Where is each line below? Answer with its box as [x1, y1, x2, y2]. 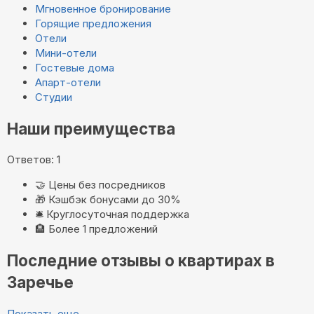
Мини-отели [35, 46, 97, 60]
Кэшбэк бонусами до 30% [48, 193, 181, 207]
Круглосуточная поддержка [46, 207, 189, 221]
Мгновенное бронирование [35, 2, 171, 16]
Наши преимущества [7, 118, 175, 138]
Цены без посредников [48, 178, 165, 192]
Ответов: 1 [7, 153, 60, 167]
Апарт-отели [35, 76, 101, 90]
